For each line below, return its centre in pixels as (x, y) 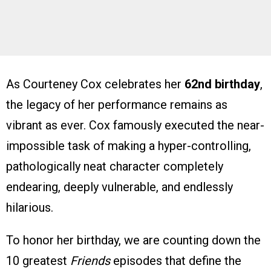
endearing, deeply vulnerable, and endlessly (119, 187)
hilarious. (30, 208)
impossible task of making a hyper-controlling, (129, 146)
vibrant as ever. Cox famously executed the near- (135, 126)
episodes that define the (176, 261)
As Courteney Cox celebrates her (95, 84)
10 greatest (38, 261)
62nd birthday (222, 84)
